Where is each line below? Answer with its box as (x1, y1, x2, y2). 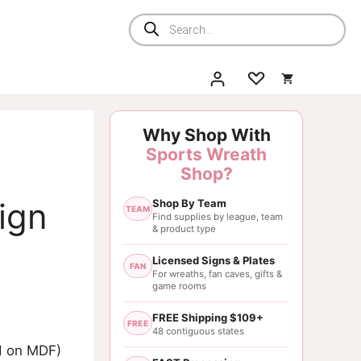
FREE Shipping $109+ (152, 310, 263, 324)
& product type (152, 222, 216, 234)
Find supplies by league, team (152, 210, 283, 222)
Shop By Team (152, 196, 226, 210)
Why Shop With (142, 124, 271, 145)
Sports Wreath (146, 143, 267, 164)
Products (128, 10, 186, 27)
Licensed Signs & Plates (152, 253, 275, 267)
